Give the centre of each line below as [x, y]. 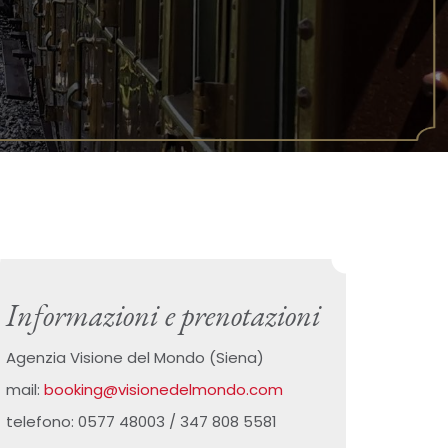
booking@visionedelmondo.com [163, 390]
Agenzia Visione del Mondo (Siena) [135, 358]
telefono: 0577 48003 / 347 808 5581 [141, 422]
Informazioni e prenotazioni [163, 316]
